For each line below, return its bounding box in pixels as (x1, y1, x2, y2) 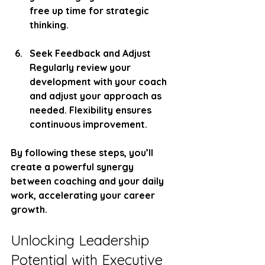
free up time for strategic (30, 4, 151, 17)
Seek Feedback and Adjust (30, 47, 151, 59)
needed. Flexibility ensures (30, 104, 154, 116)
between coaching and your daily (11, 174, 166, 187)
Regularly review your (30, 61, 133, 73)
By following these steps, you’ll (11, 146, 156, 159)
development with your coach (30, 75, 169, 88)
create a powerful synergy (11, 160, 136, 173)
